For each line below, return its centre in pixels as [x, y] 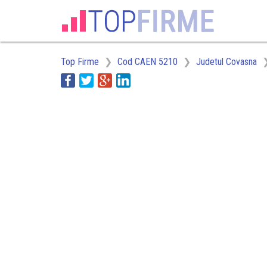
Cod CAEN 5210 [148, 62]
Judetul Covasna [226, 62]
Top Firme [80, 62]
